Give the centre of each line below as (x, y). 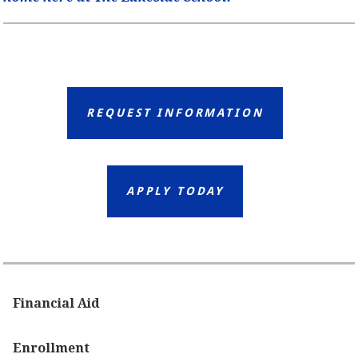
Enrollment (52, 348)
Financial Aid (57, 303)
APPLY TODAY (175, 191)
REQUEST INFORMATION (175, 112)
